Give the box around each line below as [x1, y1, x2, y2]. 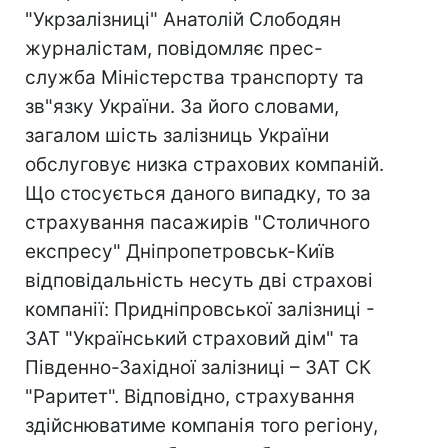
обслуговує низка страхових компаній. [25, 153, 384, 176]
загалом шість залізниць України [25, 124, 329, 147]
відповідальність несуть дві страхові [25, 269, 373, 292]
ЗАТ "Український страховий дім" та [25, 327, 359, 350]
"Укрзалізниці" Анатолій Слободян [25, 8, 341, 31]
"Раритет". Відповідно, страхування [25, 385, 355, 408]
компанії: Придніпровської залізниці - [25, 298, 375, 321]
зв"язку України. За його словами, [25, 95, 339, 118]
